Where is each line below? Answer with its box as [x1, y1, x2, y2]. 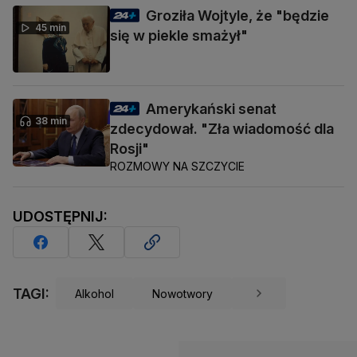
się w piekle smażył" [110, 27, 248, 45]
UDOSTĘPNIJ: [13, 208, 108, 226]
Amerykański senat [146, 100, 277, 118]
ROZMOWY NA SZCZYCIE [110, 159, 245, 174]
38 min [35, 115, 67, 127]
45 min [35, 22, 66, 34]
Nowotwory [152, 286, 213, 300]
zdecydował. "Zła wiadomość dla [110, 120, 334, 138]
